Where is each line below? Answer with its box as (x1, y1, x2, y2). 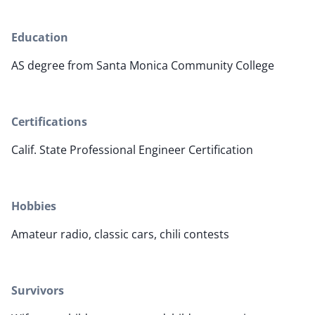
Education (11, 30, 68, 46)
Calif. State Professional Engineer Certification (11, 142, 253, 158)
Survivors (11, 283, 64, 299)
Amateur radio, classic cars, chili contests (11, 226, 229, 243)
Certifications (11, 114, 87, 130)
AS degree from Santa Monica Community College (11, 58, 274, 74)
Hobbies (11, 198, 56, 214)
